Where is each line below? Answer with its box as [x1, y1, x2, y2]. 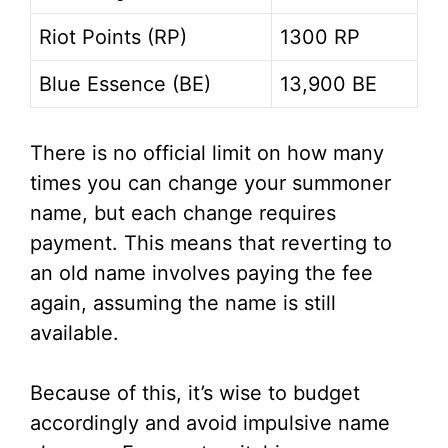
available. [30, 321, 119, 346]
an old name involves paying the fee [30, 261, 373, 286]
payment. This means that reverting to [30, 231, 392, 256]
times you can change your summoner [30, 171, 391, 196]
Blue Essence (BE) [39, 72, 211, 97]
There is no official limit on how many [30, 141, 384, 166]
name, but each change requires [30, 201, 336, 226]
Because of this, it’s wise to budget [30, 381, 360, 406]
